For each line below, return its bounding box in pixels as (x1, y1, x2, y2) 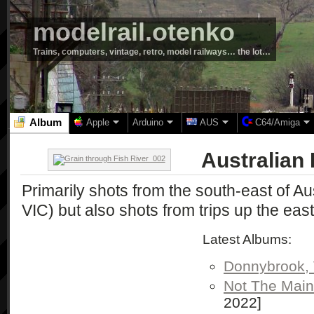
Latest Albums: (203, 232, 292, 247)
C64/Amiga (255, 117, 300, 128)
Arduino (132, 117, 163, 128)
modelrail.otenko (33, 18, 235, 46)
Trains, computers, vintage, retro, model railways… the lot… (33, 47, 271, 57)
